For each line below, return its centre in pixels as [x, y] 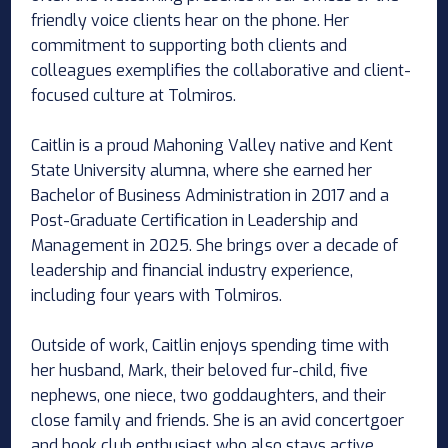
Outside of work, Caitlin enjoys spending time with [210, 346]
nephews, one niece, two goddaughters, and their [209, 396]
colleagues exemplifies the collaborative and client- [221, 71]
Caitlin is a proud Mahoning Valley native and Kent [212, 146]
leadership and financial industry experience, [192, 271]
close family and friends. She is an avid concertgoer [218, 421]
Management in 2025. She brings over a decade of [215, 246]
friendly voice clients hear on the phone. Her [190, 21]
